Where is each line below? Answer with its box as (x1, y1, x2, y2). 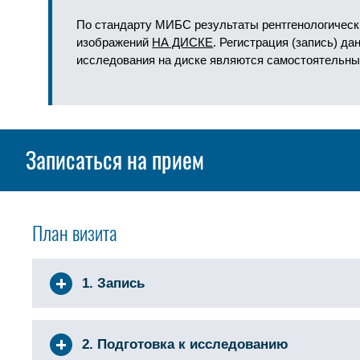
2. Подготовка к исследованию (82, 337, 289, 352)
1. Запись (82, 276, 145, 291)
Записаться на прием (26, 144, 204, 175)
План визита (32, 220, 118, 246)
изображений (76, 35, 153, 49)
